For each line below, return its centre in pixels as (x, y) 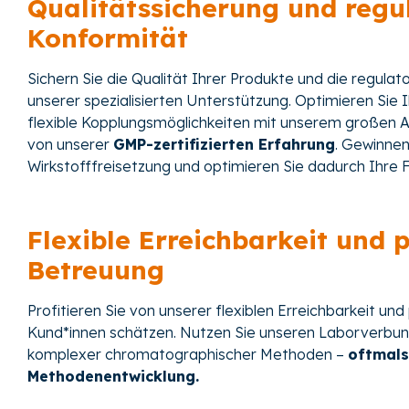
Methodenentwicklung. (113, 377)
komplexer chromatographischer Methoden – (188, 355)
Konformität (108, 37)
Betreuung (96, 270)
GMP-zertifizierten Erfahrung (224, 144)
